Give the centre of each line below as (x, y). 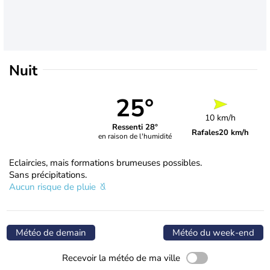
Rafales (206, 132)
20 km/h (234, 132)
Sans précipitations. (48, 174)
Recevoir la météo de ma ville (121, 258)
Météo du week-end (213, 232)
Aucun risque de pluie (54, 187)
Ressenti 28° (135, 127)
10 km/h (221, 118)
